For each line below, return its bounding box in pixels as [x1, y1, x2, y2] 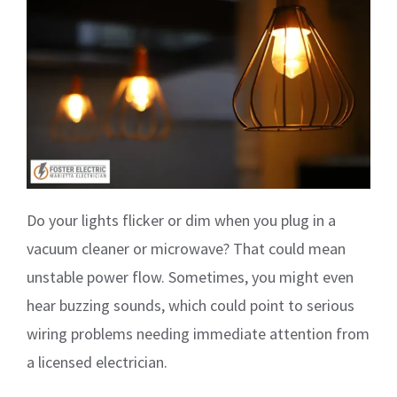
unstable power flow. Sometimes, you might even [27, 266, 354, 287]
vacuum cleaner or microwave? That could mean [27, 237, 346, 259]
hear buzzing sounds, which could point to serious [27, 294, 354, 315]
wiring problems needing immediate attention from [27, 323, 370, 344]
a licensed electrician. [27, 351, 167, 372]
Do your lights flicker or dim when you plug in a [27, 209, 336, 230]
